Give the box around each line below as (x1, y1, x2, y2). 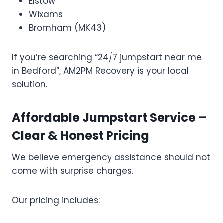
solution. (12, 78, 47, 91)
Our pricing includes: (12, 194, 100, 207)
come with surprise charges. (12, 165, 133, 177)
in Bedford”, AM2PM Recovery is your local (12, 65, 189, 77)
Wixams (29, 8, 63, 21)
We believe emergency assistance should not (12, 151, 210, 164)
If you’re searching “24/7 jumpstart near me (12, 51, 202, 64)
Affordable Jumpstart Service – (12, 110, 207, 126)
